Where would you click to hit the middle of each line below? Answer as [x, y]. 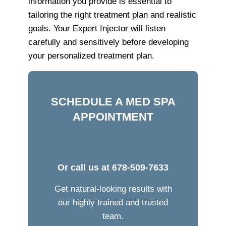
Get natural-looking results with [113, 189]
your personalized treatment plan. [91, 55]
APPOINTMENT [113, 117]
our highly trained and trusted [113, 202]
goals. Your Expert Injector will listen [97, 28]
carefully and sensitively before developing [108, 42]
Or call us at [85, 167]
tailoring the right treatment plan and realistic [112, 15]
